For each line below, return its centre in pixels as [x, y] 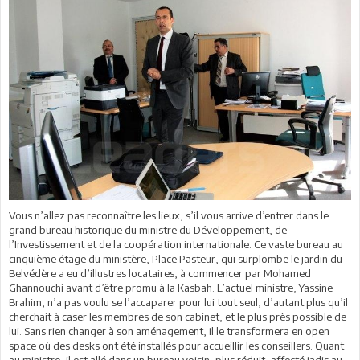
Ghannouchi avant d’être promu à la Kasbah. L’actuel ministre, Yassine [171, 287]
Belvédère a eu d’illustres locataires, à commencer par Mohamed [160, 273]
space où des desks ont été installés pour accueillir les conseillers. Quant [176, 345]
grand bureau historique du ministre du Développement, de [148, 229]
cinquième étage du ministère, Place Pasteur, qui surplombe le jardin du [176, 258]
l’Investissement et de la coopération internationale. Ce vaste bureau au [176, 244]
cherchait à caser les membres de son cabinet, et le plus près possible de [178, 316]
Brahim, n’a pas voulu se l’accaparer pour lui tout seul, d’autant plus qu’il [178, 302]
